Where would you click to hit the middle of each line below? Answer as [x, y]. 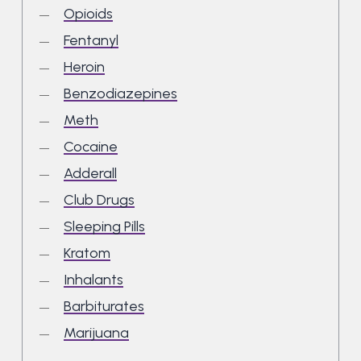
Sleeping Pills [105, 227]
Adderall [91, 174]
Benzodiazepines [121, 94]
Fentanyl [91, 41]
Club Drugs [100, 200]
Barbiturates [104, 307]
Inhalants [94, 280]
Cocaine [91, 147]
